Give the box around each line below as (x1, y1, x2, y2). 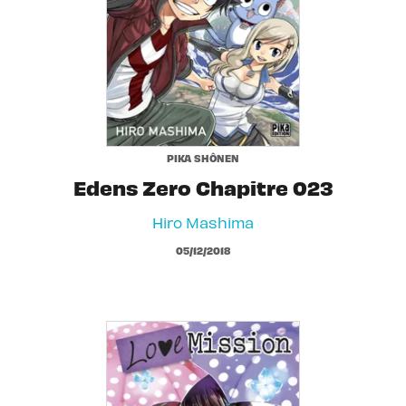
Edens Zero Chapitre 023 (72, 173, 333, 200)
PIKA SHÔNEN (167, 150, 239, 164)
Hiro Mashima (152, 212, 254, 231)
